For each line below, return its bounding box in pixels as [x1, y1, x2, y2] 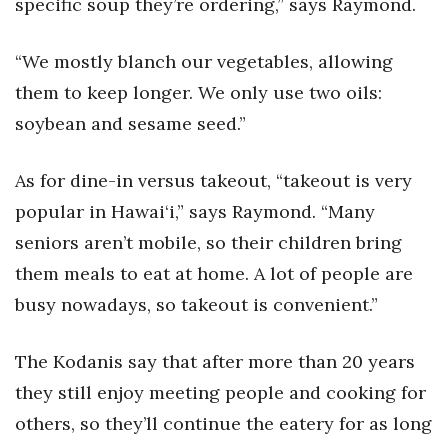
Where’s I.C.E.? [40, 39, 140, 58]
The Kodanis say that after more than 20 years [15, 350, 415, 373]
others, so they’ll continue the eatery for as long [15, 412, 432, 435]
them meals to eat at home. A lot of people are [15, 262, 413, 285]
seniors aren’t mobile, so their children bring [15, 231, 402, 254]
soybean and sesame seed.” [15, 112, 246, 135]
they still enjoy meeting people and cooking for [15, 381, 426, 404]
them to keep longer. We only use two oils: [15, 81, 382, 104]
